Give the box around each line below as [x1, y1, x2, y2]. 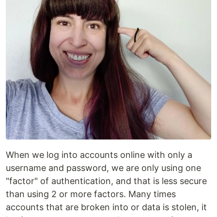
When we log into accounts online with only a [6, 149, 192, 160]
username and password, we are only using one [6, 162, 201, 173]
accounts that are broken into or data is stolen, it [6, 201, 207, 212]
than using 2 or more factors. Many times [6, 188, 176, 199]
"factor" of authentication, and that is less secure [6, 175, 207, 186]
